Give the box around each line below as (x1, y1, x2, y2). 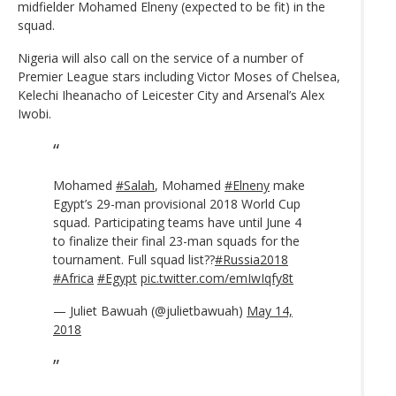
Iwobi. (18, 104, 51, 122)
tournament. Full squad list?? (53, 250, 215, 268)
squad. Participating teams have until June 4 (53, 213, 301, 231)
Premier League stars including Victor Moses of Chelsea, (18, 67, 340, 85)
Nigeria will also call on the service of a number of (18, 49, 303, 66)
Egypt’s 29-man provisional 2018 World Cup (53, 194, 301, 212)
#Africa (53, 269, 94, 286)
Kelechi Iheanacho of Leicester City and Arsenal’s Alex (18, 86, 324, 103)
